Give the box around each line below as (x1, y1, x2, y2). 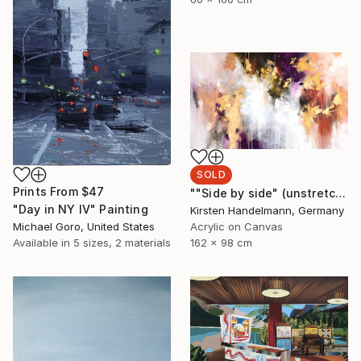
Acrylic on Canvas (190, 220, 283, 234)
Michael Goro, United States (13, 220, 155, 234)
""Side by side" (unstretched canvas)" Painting (335, 186, 346, 201)
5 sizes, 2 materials (73, 236, 171, 250)
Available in (13, 236, 73, 250)
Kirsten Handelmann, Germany (190, 204, 344, 218)
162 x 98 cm (190, 236, 252, 250)
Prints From (13, 185, 81, 199)
